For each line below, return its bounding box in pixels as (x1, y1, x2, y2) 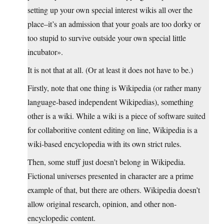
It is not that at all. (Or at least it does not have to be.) (27, 64, 193, 75)
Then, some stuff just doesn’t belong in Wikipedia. (27, 156, 185, 167)
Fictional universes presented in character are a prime (27, 170, 193, 181)
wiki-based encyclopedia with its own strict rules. (27, 138, 181, 149)
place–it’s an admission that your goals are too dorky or (27, 18, 200, 29)
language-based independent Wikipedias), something (27, 96, 193, 107)
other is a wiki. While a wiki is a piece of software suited (27, 110, 205, 121)
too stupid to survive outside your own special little (27, 32, 186, 43)
